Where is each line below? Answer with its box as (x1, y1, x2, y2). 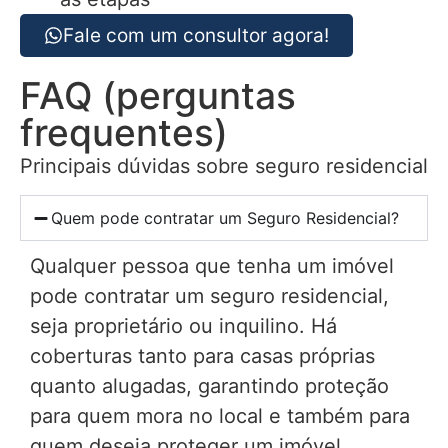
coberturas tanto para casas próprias (30, 344, 375, 369)
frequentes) (20, 110, 228, 156)
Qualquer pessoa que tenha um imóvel (30, 254, 394, 279)
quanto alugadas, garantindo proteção (30, 374, 389, 399)
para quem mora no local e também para (30, 404, 410, 429)
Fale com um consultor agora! (63, 24, 329, 48)
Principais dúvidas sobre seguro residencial (20, 154, 428, 179)
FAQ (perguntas (20, 73, 296, 119)
